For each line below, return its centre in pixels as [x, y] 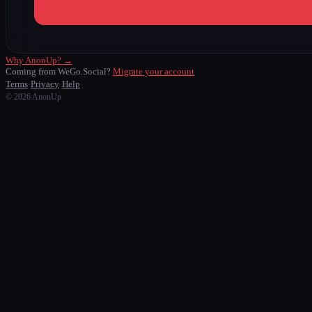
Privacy [45, 84]
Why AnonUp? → [39, 60]
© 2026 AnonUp [33, 96]
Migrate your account [154, 71]
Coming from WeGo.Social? [59, 71]
